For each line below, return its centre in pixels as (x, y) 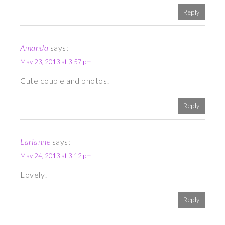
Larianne (35, 142)
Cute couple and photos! (65, 81)
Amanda (34, 48)
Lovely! (34, 175)
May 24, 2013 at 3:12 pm (56, 156)
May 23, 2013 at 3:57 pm (56, 62)
